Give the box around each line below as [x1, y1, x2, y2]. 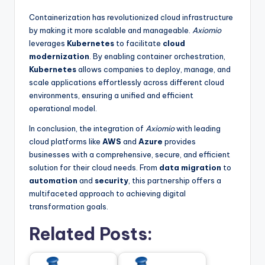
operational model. [29, 104, 97, 114]
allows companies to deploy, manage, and [76, 64, 231, 75]
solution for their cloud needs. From [29, 163, 159, 173]
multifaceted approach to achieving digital [29, 189, 186, 199]
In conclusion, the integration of [29, 124, 146, 134]
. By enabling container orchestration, [89, 51, 225, 62]
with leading [174, 124, 221, 134]
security [95, 176, 128, 186]
